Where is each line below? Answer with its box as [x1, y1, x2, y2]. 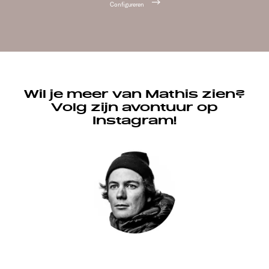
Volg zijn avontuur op [51, 100, 218, 115]
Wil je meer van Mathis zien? [24, 86, 245, 101]
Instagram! [92, 113, 177, 128]
